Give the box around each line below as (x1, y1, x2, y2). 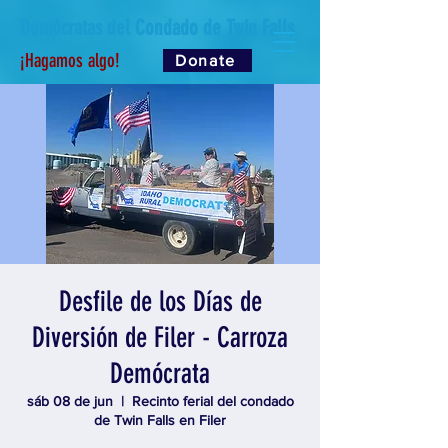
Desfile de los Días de (58, 285, 262, 318)
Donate (175, 52, 236, 69)
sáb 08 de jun (26, 393, 113, 409)
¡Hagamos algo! (20, 49, 120, 72)
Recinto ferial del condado (131, 393, 294, 409)
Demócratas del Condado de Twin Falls (20, 15, 294, 40)
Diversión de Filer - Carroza (32, 321, 288, 354)
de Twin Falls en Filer (94, 412, 226, 428)
